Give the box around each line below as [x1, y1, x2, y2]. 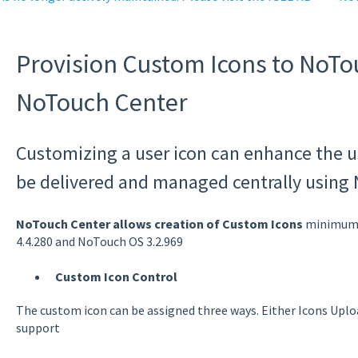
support [15, 320, 60, 336]
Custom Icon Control [54, 268, 177, 285]
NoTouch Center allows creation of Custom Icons [15, 215, 303, 232]
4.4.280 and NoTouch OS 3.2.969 [15, 233, 183, 249]
